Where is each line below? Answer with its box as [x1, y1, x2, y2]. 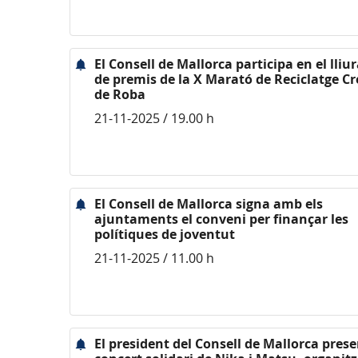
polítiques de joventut [94, 225, 235, 243]
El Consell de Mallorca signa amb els [94, 195, 323, 213]
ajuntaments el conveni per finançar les [94, 210, 348, 228]
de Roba [94, 86, 145, 103]
